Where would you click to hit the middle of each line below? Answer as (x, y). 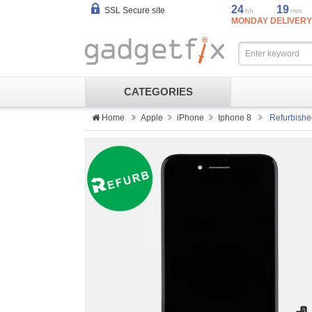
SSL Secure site (135, 11)
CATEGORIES (158, 92)
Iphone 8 (235, 118)
